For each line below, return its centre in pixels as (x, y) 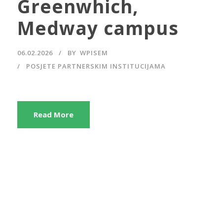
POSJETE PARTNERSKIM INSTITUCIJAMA (96, 66)
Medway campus (98, 28)
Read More (54, 114)
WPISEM (94, 53)
